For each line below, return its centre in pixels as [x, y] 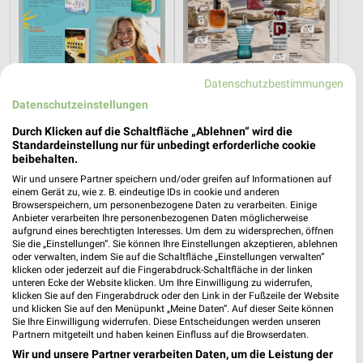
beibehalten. [45, 158]
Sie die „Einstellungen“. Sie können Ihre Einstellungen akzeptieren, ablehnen [175, 243]
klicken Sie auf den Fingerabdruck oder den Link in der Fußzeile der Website [175, 295]
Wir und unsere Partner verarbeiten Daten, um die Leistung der [173, 354]
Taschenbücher [60, 120]
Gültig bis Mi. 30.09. [68, 137]
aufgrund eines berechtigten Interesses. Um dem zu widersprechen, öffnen [173, 231]
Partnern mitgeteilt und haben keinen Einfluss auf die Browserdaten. [160, 334]
